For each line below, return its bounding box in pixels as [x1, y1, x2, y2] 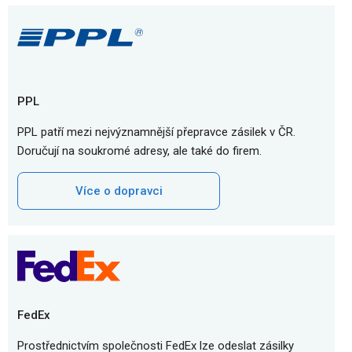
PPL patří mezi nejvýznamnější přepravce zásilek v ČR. [17, 125, 295, 139]
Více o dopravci [75, 184, 163, 198]
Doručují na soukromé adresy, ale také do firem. [17, 144, 262, 158]
